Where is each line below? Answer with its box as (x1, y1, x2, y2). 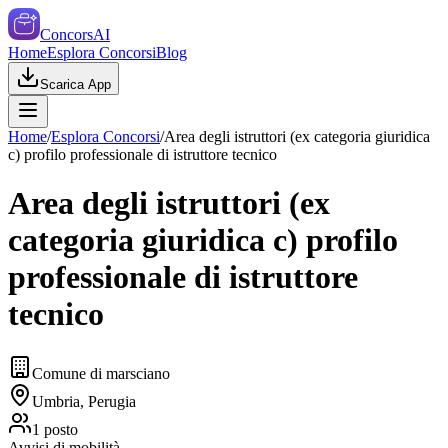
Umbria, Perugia (32, 392, 136, 410)
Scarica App (40, 77, 111, 92)
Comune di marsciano (32, 364, 170, 382)
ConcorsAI (40, 26, 110, 43)
